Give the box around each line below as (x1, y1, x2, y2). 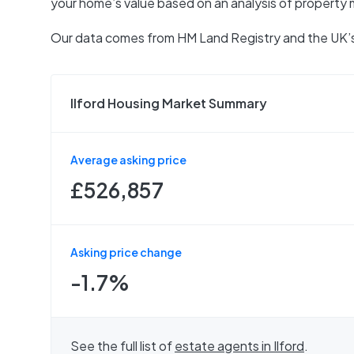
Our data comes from (51, 29, 177, 46)
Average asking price (70, 153, 186, 167)
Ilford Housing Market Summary (70, 95, 267, 111)
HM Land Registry (177, 29, 281, 46)
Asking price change (70, 245, 182, 259)
